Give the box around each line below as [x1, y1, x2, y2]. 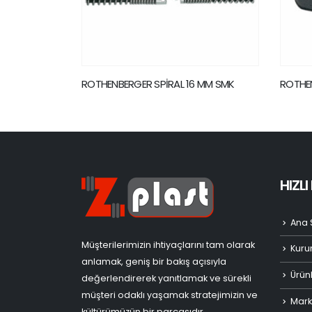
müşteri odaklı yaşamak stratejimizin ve [81, 288, 258, 301]
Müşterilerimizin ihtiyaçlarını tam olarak [81, 238, 255, 251]
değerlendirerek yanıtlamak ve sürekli [81, 272, 251, 284]
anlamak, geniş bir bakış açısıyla [81, 255, 226, 267]
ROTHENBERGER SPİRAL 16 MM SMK [81, 76, 235, 91]
